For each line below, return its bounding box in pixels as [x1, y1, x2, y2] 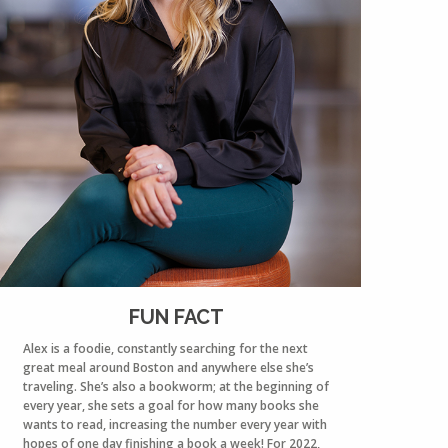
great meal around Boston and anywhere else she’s [23, 358, 314, 376]
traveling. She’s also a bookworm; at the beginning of [23, 377, 329, 395]
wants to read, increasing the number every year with [23, 415, 327, 433]
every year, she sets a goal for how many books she [23, 396, 319, 414]
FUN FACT [128, 304, 224, 329]
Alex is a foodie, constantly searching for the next [23, 339, 308, 357]
